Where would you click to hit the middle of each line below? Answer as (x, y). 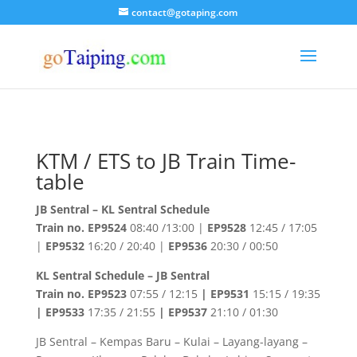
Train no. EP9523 (81, 294)
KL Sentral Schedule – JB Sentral (122, 275)
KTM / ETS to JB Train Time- (165, 161)
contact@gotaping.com (185, 12)
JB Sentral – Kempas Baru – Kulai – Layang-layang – (171, 341)
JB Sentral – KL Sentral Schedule (122, 209)
